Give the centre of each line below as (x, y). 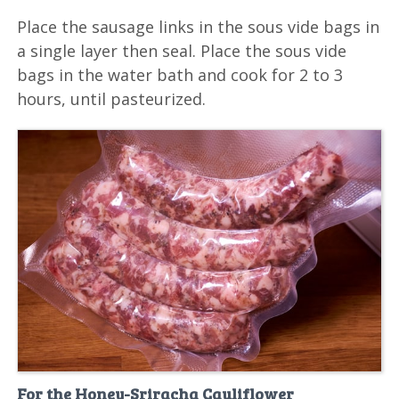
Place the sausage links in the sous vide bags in (199, 26)
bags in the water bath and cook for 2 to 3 (180, 74)
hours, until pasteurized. (112, 98)
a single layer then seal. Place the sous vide (182, 50)
